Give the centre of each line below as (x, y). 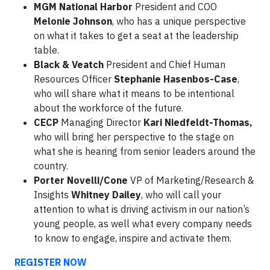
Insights (52, 195)
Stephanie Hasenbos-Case (176, 79)
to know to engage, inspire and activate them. (133, 238)
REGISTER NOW (51, 262)
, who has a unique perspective (179, 21)
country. (52, 166)
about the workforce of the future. (108, 108)
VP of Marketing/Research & (191, 181)
